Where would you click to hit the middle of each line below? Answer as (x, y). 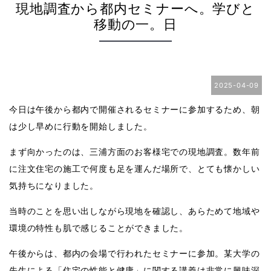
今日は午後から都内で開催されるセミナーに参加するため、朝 (135, 109)
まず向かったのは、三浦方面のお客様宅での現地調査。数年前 (135, 152)
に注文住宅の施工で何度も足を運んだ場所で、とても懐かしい (135, 168)
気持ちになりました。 (54, 185)
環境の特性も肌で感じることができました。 (99, 228)
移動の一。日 (135, 24)
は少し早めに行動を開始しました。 (81, 126)
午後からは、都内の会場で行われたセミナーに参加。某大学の (135, 253)
